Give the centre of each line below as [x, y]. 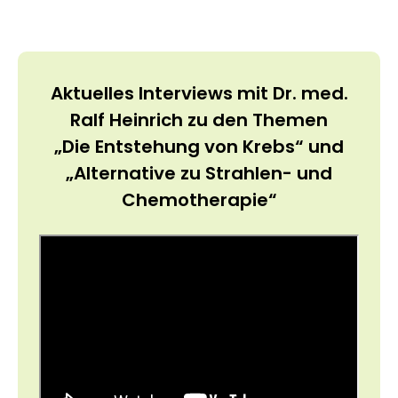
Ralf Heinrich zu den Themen [199, 120]
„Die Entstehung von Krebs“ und [199, 147]
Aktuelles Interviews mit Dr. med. [199, 94]
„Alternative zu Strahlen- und [199, 174]
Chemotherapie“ [199, 200]
